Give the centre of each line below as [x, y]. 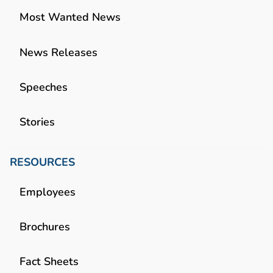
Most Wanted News [70, 17]
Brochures [45, 227]
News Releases [58, 52]
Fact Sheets [49, 261]
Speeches [44, 87]
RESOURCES [42, 162]
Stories [37, 121]
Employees [48, 191]
